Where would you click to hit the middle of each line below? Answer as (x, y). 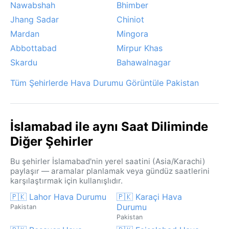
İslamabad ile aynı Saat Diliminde (109, 126)
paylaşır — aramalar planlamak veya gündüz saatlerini (110, 171)
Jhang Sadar (35, 19)
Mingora (132, 33)
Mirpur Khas (140, 48)
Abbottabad (33, 48)
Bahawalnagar (144, 62)
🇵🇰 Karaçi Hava (149, 197)
